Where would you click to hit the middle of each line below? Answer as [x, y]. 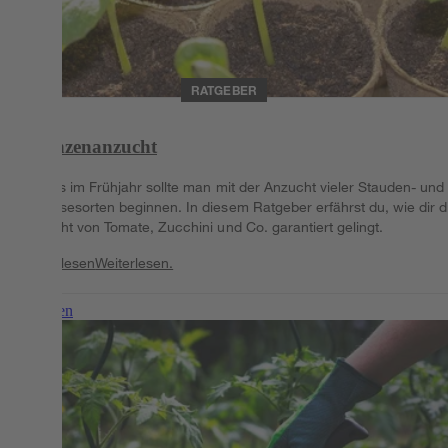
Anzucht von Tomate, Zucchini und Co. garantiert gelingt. [202, 227]
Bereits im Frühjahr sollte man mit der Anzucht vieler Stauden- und [233, 187]
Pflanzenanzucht [89, 147]
